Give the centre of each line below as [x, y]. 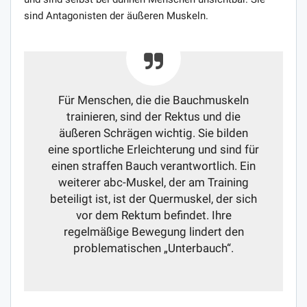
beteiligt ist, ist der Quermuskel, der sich [153, 199]
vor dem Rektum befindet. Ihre [153, 215]
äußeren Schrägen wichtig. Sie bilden [153, 133]
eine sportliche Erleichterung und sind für [153, 149]
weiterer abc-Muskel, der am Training [153, 182]
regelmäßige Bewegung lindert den [153, 232]
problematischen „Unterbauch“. [153, 248]
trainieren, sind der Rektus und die [153, 116]
